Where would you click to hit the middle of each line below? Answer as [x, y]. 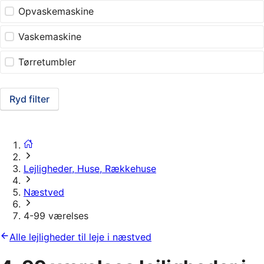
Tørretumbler [47, 62]
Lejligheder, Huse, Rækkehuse [90, 169]
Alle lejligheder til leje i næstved [80, 237]
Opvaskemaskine [56, 11]
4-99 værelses [56, 216]
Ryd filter [29, 99]
